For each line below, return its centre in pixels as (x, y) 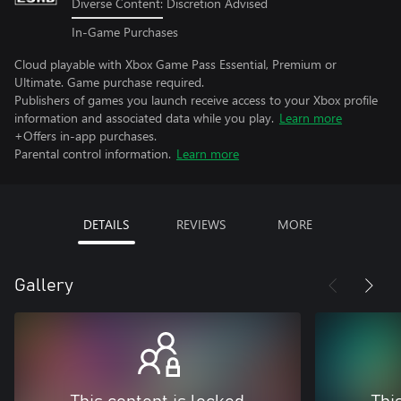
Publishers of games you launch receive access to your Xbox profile (196, 99)
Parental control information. (93, 153)
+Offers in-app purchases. (85, 135)
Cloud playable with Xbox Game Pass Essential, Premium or (175, 64)
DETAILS (106, 224)
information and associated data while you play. (144, 117)
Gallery (44, 285)
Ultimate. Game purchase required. (109, 81)
